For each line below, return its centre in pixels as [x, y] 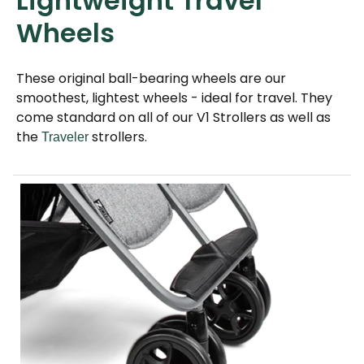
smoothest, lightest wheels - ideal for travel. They [174, 98]
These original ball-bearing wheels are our [151, 79]
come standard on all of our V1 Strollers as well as [173, 118]
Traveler [65, 137]
